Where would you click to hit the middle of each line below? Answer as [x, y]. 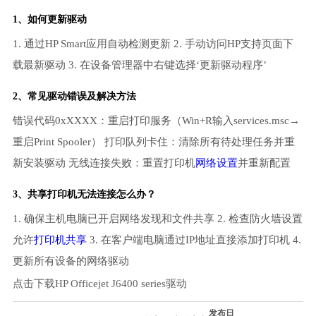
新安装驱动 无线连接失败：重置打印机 [104, 163]
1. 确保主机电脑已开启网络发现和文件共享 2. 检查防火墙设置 [157, 219]
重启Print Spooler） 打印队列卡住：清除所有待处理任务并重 [153, 142]
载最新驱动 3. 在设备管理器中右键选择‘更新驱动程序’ [139, 65]
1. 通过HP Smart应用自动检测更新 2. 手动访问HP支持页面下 [153, 44]
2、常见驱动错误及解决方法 [74, 96]
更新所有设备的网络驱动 [71, 261]
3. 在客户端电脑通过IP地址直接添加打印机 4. [194, 240]
